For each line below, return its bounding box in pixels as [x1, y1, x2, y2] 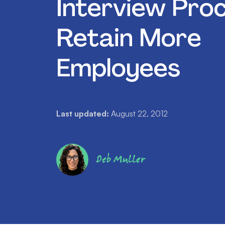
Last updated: [56, 108, 109, 119]
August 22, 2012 [111, 108, 168, 119]
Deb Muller [96, 152, 145, 167]
